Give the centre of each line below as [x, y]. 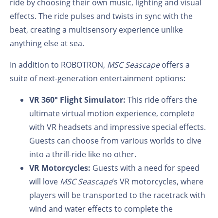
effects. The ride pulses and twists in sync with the [101, 16]
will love [45, 181]
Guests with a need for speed [146, 168]
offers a [175, 64]
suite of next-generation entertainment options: [98, 78]
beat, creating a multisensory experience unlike [96, 29]
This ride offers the [162, 100]
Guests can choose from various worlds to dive [115, 140]
